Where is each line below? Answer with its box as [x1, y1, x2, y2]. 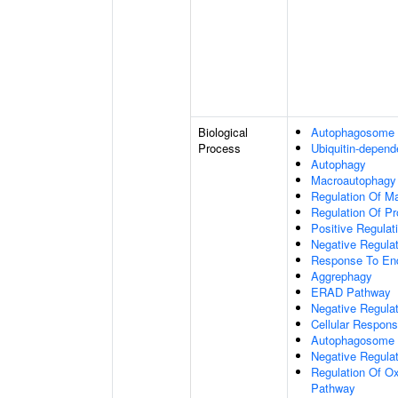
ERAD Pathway [311, 283, 391, 300]
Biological [198, 123, 248, 140]
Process [198, 139, 241, 156]
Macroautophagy [311, 171, 396, 188]
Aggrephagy [311, 267, 372, 284]
